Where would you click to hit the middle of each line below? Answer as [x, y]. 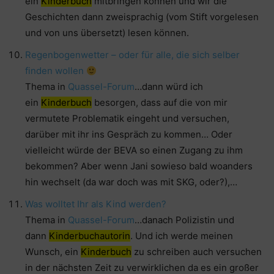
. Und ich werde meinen [182, 236]
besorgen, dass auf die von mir [160, 103]
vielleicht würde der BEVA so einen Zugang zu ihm [134, 150]
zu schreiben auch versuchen [197, 252]
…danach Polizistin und [184, 220]
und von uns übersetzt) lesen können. [107, 33]
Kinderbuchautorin [90, 236]
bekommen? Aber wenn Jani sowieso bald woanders [139, 166]
